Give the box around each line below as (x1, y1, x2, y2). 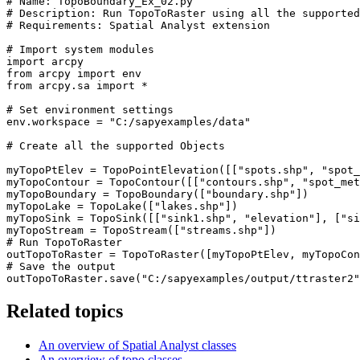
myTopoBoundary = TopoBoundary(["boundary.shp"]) (6, 188, 309, 201)
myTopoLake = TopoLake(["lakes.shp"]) (6, 200, 238, 213)
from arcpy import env (6, 67, 141, 80)
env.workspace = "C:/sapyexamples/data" (6, 116, 251, 129)
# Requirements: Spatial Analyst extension (6, 19, 270, 32)
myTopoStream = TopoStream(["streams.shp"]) (6, 224, 276, 237)
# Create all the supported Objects (6, 140, 225, 153)
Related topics (6, 301, 123, 322)
